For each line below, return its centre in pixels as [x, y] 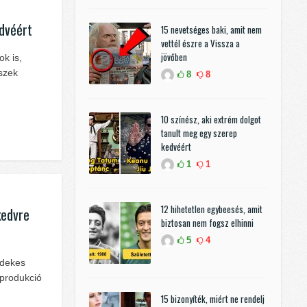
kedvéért [176, 147]
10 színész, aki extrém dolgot [211, 120]
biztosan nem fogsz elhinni [207, 223]
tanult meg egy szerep [199, 133]
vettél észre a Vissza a [200, 44]
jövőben [174, 57]
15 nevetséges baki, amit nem [211, 30]
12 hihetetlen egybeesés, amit [212, 209]
